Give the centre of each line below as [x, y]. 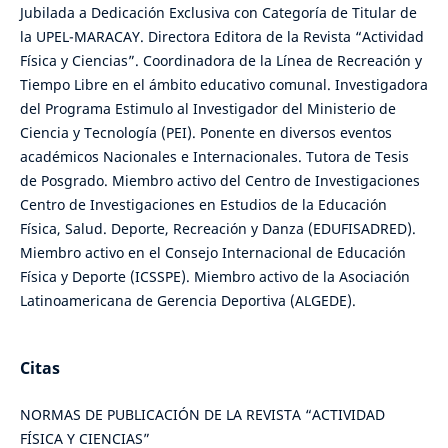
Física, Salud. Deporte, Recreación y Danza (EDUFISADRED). [217, 229]
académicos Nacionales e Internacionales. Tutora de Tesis [214, 157]
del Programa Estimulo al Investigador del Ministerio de [207, 109]
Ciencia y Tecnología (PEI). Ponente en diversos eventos [205, 133]
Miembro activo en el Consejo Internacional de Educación [212, 253]
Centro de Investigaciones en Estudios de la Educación [203, 205]
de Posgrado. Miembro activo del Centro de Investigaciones [219, 181]
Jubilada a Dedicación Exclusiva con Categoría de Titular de [218, 13]
